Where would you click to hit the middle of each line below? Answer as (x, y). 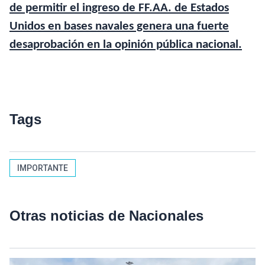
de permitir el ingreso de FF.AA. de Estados (119, 8)
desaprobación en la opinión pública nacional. (126, 45)
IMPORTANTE (43, 168)
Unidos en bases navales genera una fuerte (119, 27)
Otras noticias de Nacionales (106, 216)
